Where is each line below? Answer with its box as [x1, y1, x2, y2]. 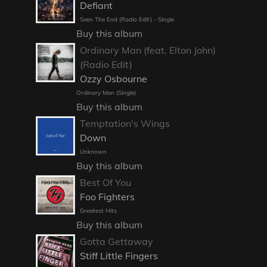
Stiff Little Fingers [79, 250, 158, 262]
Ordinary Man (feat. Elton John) [79, 44, 216, 57]
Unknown [79, 148, 107, 156]
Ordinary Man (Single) [76, 89, 136, 97]
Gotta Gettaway [79, 235, 153, 248]
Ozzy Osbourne [79, 73, 147, 85]
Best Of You [79, 176, 131, 189]
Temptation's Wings [79, 117, 170, 130]
